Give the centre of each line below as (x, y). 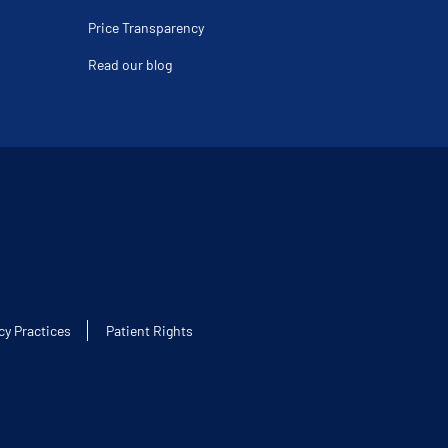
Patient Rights (150, 330)
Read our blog (130, 64)
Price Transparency (146, 27)
